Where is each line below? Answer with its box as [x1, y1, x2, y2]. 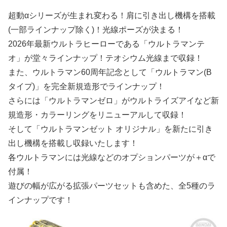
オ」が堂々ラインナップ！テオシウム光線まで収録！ [8, 54, 203, 63]
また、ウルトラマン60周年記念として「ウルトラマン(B [8, 68, 212, 77]
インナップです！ [8, 196, 73, 205]
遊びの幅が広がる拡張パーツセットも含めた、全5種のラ [8, 181, 215, 191]
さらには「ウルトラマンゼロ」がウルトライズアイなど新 [8, 96, 219, 105]
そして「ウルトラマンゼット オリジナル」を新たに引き [8, 125, 213, 134]
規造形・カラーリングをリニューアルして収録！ [8, 110, 186, 120]
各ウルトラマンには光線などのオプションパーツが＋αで [8, 153, 215, 162]
